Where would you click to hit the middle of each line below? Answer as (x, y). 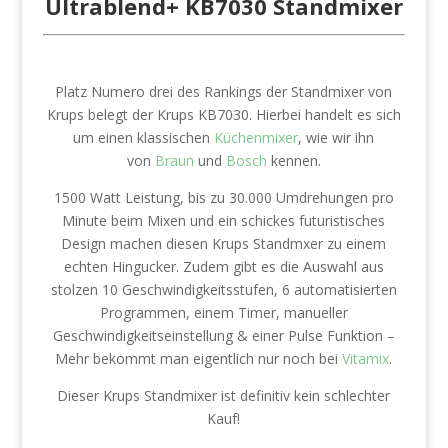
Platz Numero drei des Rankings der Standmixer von (224, 91)
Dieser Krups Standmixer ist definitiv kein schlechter (224, 395)
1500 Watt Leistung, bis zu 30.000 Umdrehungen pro (223, 197)
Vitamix (366, 358)
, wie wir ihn (336, 137)
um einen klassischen (144, 137)
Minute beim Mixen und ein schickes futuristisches (224, 220)
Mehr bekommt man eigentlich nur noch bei (199, 358)
